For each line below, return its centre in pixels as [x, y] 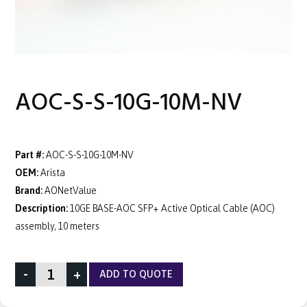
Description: [41, 208]
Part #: [29, 155]
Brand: [29, 190]
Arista [53, 172]
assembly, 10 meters [57, 226]
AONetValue [71, 190]
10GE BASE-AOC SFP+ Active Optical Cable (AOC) [172, 208]
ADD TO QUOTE [136, 274]
